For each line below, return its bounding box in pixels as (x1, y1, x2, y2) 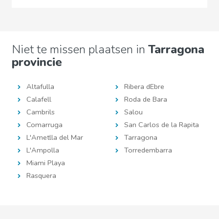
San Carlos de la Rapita (124, 120, 199, 130)
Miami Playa (26, 158, 65, 168)
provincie (12, 54, 62, 70)
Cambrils (26, 107, 55, 117)
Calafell (26, 94, 51, 104)
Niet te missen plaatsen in (12, 42, 148, 57)
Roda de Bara (124, 94, 167, 104)
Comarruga (26, 120, 63, 130)
